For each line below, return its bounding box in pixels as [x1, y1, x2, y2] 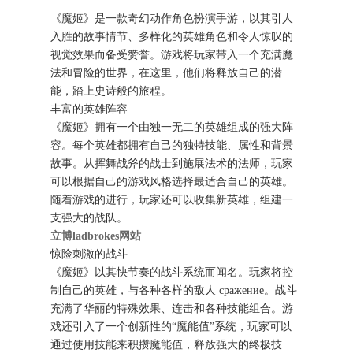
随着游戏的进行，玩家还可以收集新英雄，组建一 [50, 193, 294, 206]
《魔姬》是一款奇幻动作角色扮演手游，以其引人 [50, 12, 294, 24]
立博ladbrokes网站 [50, 229, 142, 242]
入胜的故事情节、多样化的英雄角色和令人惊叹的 [50, 30, 294, 43]
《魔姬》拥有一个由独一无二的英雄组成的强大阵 [50, 121, 294, 133]
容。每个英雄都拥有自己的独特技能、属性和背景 [50, 139, 294, 151]
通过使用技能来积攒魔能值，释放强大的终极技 [50, 338, 283, 351]
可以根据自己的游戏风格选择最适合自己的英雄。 [50, 175, 294, 188]
